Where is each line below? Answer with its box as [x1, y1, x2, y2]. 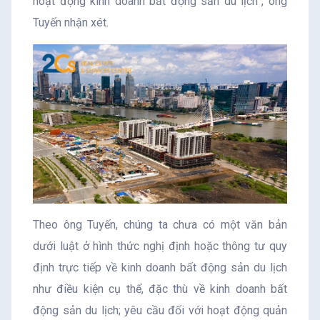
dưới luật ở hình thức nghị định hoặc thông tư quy [33, 239, 287, 254]
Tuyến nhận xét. [33, 15, 109, 29]
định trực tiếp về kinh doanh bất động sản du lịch [33, 261, 287, 275]
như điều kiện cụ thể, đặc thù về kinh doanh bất [33, 282, 287, 296]
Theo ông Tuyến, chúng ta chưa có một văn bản [33, 218, 287, 232]
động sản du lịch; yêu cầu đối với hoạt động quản [33, 304, 287, 318]
